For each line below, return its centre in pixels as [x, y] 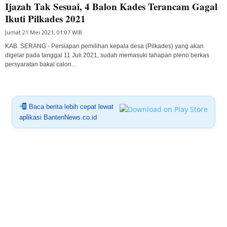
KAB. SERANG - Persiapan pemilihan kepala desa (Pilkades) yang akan [104, 46]
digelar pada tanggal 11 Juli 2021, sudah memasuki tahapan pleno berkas [107, 55]
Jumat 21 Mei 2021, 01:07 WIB [44, 32]
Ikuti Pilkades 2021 [45, 18]
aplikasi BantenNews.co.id [58, 117]
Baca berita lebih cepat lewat [70, 106]
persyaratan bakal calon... [41, 64]
